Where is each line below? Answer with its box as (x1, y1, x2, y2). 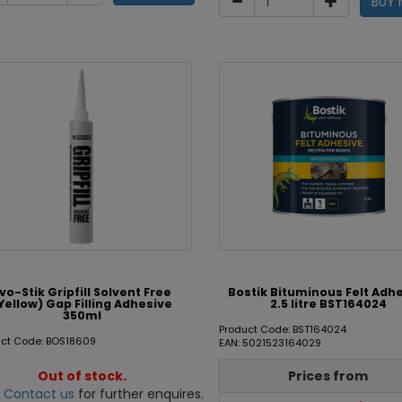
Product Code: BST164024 (218, 322, 346, 336)
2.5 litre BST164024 (270, 296, 388, 311)
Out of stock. (37, 367, 127, 385)
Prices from (288, 367, 369, 385)
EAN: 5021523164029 (218, 336, 321, 350)
